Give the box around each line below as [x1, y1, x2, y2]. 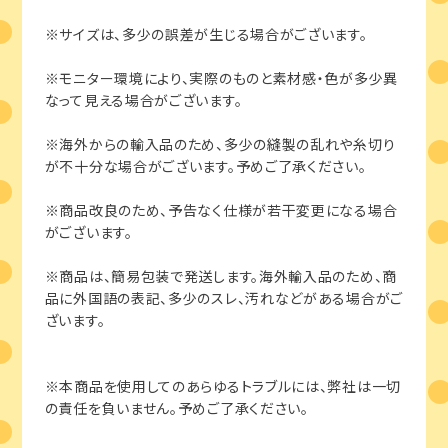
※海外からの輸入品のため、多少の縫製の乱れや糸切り [44, 134, 396, 155]
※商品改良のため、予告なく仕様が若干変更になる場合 [44, 200, 398, 221]
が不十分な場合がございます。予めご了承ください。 [44, 156, 367, 177]
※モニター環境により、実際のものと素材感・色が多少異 [44, 68, 398, 89]
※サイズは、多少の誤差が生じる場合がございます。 [44, 24, 368, 45]
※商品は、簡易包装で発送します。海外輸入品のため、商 [44, 266, 397, 287]
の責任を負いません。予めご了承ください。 [44, 398, 309, 419]
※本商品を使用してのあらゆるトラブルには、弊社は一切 [44, 376, 401, 397]
